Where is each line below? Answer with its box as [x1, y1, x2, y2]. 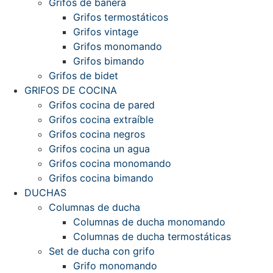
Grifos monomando [73, 40, 162, 52]
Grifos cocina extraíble [49, 113, 154, 126]
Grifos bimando [73, 55, 144, 67]
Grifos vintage [73, 26, 138, 38]
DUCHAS [24, 186, 66, 199]
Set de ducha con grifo [49, 245, 155, 257]
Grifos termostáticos [73, 11, 168, 23]
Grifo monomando [73, 260, 157, 272]
